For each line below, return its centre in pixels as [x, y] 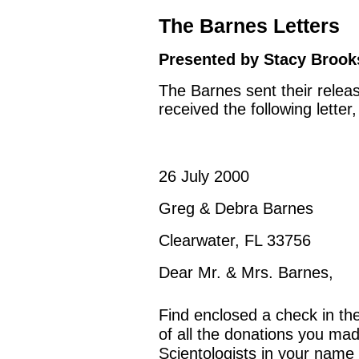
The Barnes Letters [249, 26]
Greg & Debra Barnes [236, 208]
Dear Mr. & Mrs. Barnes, [246, 272]
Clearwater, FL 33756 [235, 240]
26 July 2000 [204, 176]
